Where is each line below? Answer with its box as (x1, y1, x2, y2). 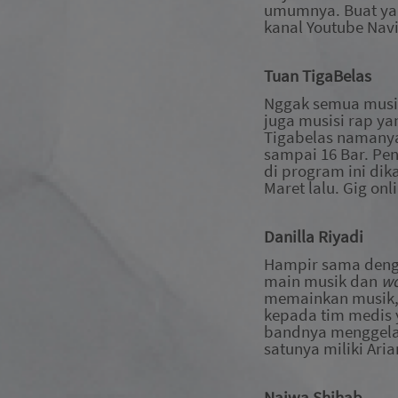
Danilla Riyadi (264, 227, 363, 248)
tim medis (321, 304, 392, 325)
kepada (264, 304, 321, 325)
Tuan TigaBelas (264, 66, 371, 87)
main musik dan (264, 270, 381, 291)
